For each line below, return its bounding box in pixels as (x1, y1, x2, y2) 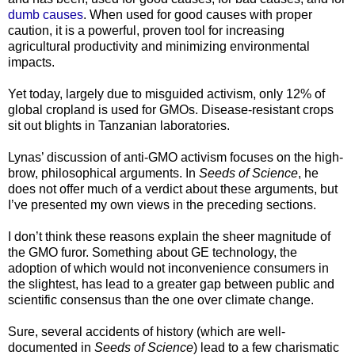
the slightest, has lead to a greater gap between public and (8, 277, 334, 291)
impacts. (8, 55, 55, 69)
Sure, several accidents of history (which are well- (8, 324, 285, 338)
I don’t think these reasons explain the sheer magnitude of (8, 229, 330, 243)
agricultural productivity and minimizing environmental (8, 39, 310, 53)
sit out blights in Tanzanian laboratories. (8, 118, 230, 132)
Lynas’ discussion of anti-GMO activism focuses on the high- (8, 150, 343, 164)
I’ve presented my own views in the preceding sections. (8, 197, 316, 212)
